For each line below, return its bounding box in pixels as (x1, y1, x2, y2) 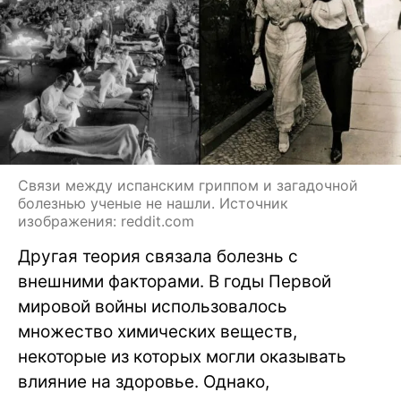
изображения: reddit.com (18, 212, 194, 231)
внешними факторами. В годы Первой (18, 271, 331, 293)
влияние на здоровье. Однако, (18, 371, 269, 393)
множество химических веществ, (18, 321, 297, 343)
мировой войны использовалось (18, 296, 287, 318)
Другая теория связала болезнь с (18, 246, 298, 268)
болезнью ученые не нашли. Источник (18, 194, 288, 213)
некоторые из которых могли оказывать (18, 346, 346, 368)
